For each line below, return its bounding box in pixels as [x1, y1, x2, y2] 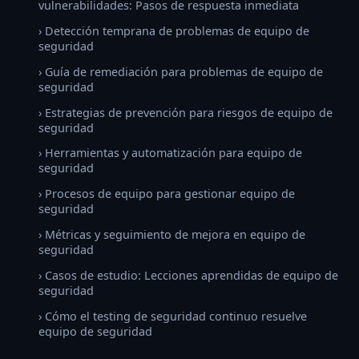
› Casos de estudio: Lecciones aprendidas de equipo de [38, 267, 338, 283]
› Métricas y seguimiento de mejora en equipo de [38, 227, 305, 243]
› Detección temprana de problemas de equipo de [38, 23, 309, 39]
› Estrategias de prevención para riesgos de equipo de [38, 104, 333, 120]
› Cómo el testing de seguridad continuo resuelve [38, 308, 307, 324]
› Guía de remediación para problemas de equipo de [38, 63, 323, 79]
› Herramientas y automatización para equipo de [38, 145, 302, 161]
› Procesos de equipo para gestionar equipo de [38, 186, 295, 202]
